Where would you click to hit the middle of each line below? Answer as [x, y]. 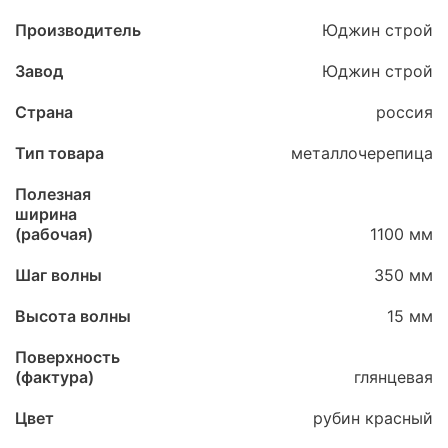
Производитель [78, 29]
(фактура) [54, 376]
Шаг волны [58, 274]
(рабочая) [54, 233]
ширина [46, 213]
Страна [44, 111]
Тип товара [59, 152]
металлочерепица [362, 152]
